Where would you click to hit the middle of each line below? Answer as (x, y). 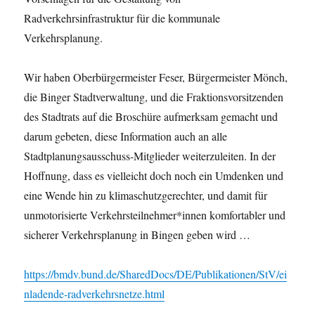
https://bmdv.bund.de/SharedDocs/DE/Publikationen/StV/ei (156, 274)
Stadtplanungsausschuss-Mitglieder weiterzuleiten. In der (150, 155)
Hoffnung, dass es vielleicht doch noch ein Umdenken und (154, 175)
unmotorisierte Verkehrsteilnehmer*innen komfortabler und (155, 214)
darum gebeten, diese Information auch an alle (126, 136)
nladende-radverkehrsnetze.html (95, 293)
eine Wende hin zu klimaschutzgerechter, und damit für (146, 195)
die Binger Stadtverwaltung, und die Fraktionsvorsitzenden (154, 96)
